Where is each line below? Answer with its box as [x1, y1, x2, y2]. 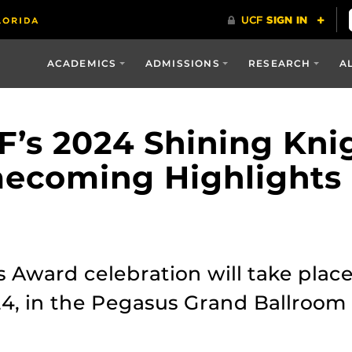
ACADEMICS [46, 57, 117, 69]
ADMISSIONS [145, 57, 220, 69]
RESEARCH [248, 57, 311, 69]
